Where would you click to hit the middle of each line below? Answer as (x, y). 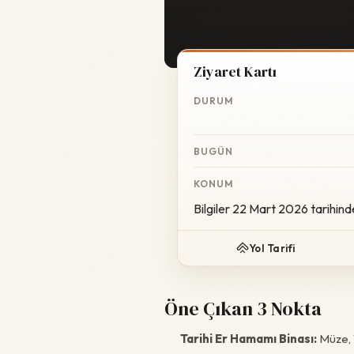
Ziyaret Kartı (235, 72)
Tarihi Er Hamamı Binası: (249, 339)
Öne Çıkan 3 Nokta (243, 309)
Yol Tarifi (272, 248)
